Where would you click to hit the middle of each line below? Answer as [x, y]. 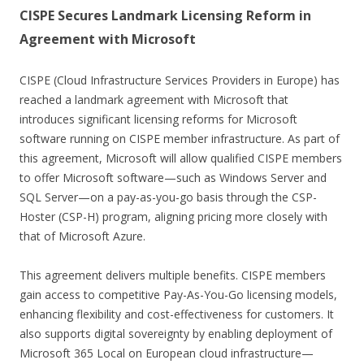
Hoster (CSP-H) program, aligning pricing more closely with [173, 216]
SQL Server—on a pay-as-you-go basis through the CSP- [168, 197]
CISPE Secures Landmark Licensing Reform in [165, 15]
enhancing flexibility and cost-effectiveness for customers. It [177, 314]
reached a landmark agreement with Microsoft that [154, 99]
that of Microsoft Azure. [82, 236]
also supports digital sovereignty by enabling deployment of [176, 333]
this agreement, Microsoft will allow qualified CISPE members [181, 158]
